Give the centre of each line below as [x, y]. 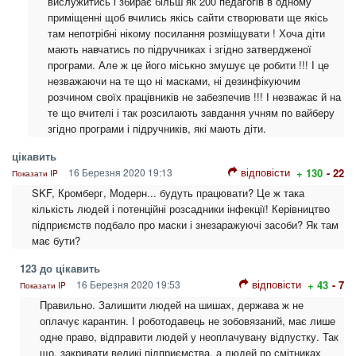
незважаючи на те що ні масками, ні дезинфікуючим [174, 81]
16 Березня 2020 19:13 [119, 172]
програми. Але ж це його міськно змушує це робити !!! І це [188, 65]
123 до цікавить [60, 269]
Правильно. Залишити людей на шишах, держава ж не [172, 305]
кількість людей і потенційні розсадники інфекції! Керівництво [181, 209]
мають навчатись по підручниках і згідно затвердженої [180, 49]
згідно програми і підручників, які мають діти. [157, 129]
